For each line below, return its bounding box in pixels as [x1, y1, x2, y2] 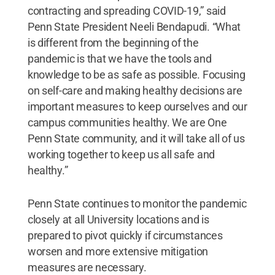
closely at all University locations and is [27, 212, 209, 226]
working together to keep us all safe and [27, 147, 215, 161]
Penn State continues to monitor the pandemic [27, 196, 247, 210]
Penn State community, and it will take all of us [27, 131, 245, 145]
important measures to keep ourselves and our [27, 99, 247, 113]
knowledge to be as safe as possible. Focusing [27, 68, 246, 81]
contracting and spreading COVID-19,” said [27, 4, 226, 17]
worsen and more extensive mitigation [27, 244, 209, 258]
